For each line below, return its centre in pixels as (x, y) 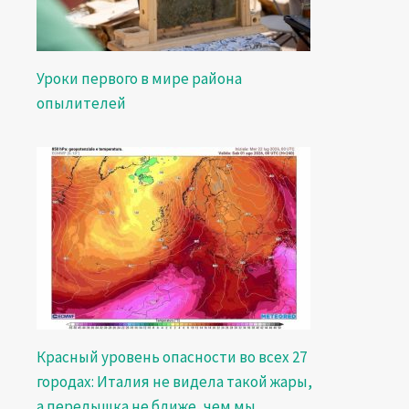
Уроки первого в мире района (139, 79)
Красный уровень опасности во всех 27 (171, 357)
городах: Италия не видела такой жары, (174, 382)
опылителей (81, 103)
